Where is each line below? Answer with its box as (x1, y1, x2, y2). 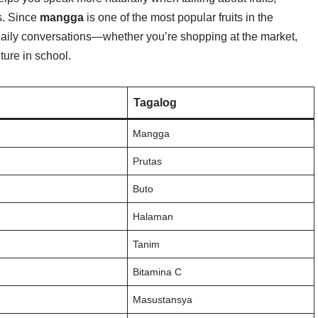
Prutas (133, 155, 163, 167)
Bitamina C (133, 266, 182, 278)
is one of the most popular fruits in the (84, 11, 273, 23)
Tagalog (133, 97, 177, 109)
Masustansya (133, 294, 193, 305)
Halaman (133, 211, 174, 222)
